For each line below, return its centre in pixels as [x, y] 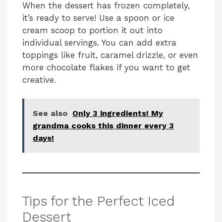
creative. [39, 80]
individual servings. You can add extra [99, 42]
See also [50, 113]
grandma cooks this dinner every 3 [103, 126]
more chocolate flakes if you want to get [106, 67]
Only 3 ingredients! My [118, 113]
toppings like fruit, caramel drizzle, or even [110, 55]
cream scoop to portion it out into [92, 30]
